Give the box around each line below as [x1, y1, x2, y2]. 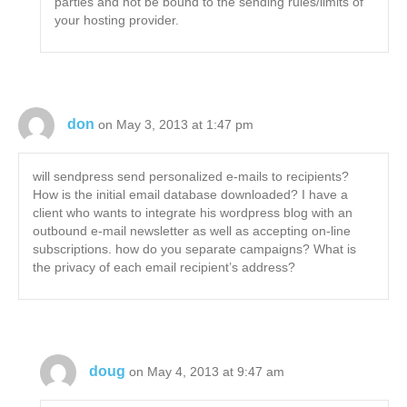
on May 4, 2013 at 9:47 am [129, 363, 285, 379]
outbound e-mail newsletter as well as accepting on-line [33, 223, 351, 239]
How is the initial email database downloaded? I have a [33, 187, 348, 203]
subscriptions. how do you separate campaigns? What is [33, 242, 356, 257]
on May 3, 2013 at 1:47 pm [98, 116, 253, 132]
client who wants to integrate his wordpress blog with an [33, 205, 352, 221]
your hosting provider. [55, 13, 180, 28]
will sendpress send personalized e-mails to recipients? [33, 169, 349, 184]
